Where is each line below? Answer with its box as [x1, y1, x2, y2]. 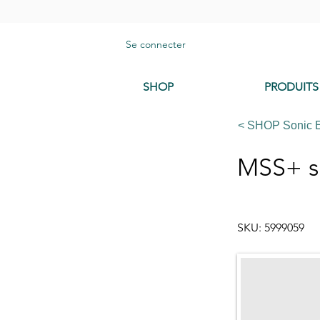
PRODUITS [264, 80, 319, 94]
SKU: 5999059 [237, 221, 304, 235]
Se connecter [126, 37, 186, 51]
